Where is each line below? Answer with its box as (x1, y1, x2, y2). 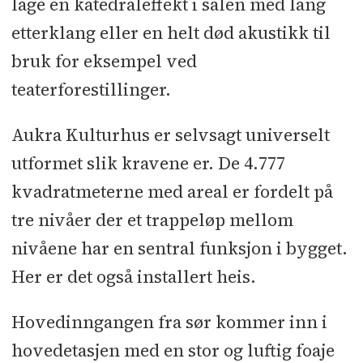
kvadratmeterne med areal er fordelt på (11, 179, 333, 203)
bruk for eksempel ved (11, 49, 197, 73)
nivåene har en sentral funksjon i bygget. (11, 236, 348, 260)
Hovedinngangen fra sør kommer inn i (11, 310, 327, 334)
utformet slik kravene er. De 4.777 (11, 151, 285, 175)
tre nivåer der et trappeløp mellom (11, 207, 293, 232)
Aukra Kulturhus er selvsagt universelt (11, 122, 330, 147)
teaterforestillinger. (11, 77, 171, 101)
